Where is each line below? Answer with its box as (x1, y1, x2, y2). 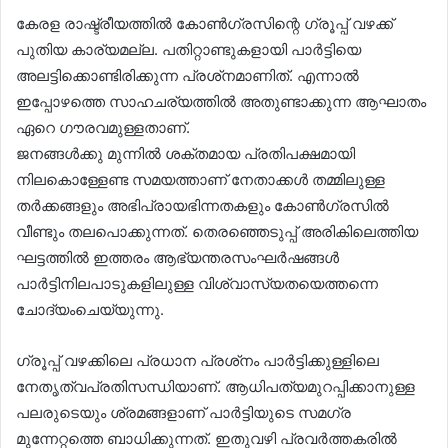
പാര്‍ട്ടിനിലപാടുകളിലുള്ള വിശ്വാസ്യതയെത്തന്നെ (16, 273, 378, 293)
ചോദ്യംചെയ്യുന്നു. (16, 299, 164, 319)
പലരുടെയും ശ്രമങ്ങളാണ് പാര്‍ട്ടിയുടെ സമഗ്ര (16, 402, 351, 422)
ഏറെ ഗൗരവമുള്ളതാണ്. (16, 117, 190, 137)
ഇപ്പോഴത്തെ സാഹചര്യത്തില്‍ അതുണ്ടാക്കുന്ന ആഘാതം (16, 91, 426, 111)
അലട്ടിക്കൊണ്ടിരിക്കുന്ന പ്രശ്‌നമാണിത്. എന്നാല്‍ (16, 65, 359, 85)
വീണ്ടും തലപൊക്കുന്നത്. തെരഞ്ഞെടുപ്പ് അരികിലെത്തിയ (16, 221, 418, 241)
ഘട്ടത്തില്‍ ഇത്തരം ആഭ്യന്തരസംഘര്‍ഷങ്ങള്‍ (16, 247, 339, 267)
